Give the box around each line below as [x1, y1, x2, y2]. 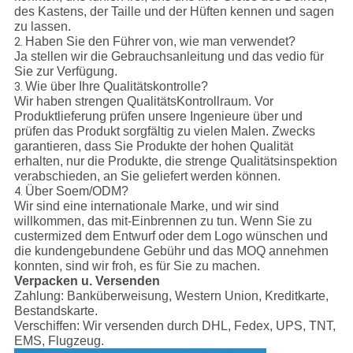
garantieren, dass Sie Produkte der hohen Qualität [13, 139, 293, 154]
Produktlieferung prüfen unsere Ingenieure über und [13, 110, 303, 124]
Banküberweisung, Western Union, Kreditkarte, [63, 289, 329, 303]
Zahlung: [13, 289, 64, 303]
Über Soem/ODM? [24, 184, 128, 199]
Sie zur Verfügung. [13, 65, 117, 79]
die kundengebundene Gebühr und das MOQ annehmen [13, 244, 329, 258]
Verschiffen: [13, 319, 80, 333]
